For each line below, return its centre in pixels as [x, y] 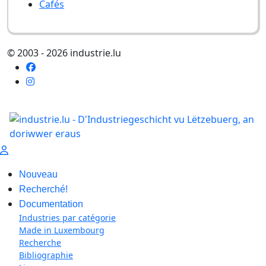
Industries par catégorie [67, 218]
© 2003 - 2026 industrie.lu [64, 53]
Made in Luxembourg [62, 230]
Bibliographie [46, 255]
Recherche [40, 243]
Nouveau [38, 174]
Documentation [51, 204]
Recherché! [43, 189]
